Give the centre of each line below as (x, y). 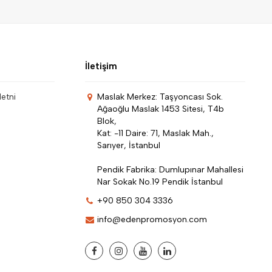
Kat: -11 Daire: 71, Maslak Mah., (155, 134)
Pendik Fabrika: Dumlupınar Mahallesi (170, 170)
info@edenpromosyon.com (152, 220)
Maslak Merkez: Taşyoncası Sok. (160, 97)
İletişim (101, 66)
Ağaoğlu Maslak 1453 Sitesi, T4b (161, 109)
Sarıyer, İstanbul (129, 146)
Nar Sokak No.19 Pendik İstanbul (160, 182)
